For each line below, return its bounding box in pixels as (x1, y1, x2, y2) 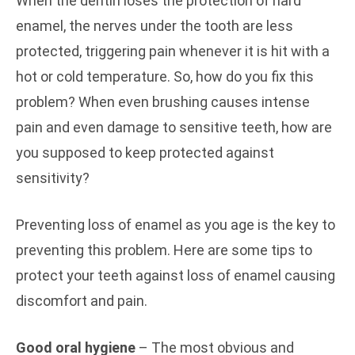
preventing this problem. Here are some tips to (16, 242, 312, 258)
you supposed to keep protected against (16, 144, 274, 161)
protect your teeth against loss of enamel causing (16, 267, 335, 284)
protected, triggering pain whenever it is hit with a (16, 43, 330, 59)
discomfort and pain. (16, 292, 147, 309)
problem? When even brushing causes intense (16, 94, 310, 110)
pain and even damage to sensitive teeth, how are (16, 119, 332, 136)
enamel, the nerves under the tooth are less (16, 17, 293, 34)
